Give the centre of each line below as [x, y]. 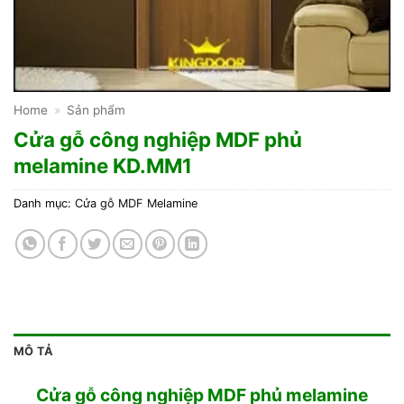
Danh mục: [44, 203]
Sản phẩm [96, 110]
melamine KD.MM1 [103, 165]
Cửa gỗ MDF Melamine [136, 203]
